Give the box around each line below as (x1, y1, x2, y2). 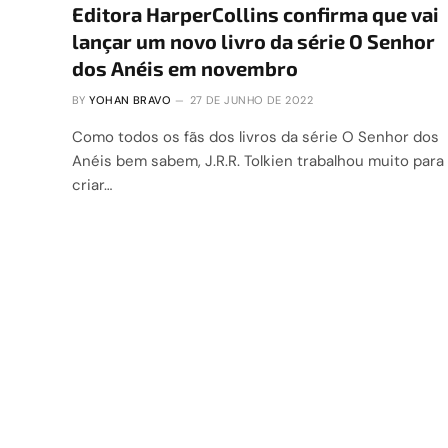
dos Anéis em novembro (72, 55, 298, 80)
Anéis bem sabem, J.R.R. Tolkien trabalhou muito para (72, 150, 444, 171)
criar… (72, 174, 112, 195)
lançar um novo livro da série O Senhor (72, 28, 435, 53)
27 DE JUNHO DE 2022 (189, 92, 314, 107)
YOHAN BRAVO (89, 92, 172, 107)
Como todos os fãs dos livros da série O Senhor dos (72, 126, 439, 147)
